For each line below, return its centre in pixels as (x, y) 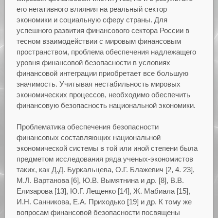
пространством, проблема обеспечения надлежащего (106, 52)
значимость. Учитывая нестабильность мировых (98, 84)
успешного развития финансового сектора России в (103, 30)
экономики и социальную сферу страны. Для (92, 19)
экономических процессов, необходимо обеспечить (103, 94)
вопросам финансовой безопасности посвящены (98, 213)
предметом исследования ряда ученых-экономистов (105, 159)
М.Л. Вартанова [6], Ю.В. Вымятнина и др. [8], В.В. (100, 181)
